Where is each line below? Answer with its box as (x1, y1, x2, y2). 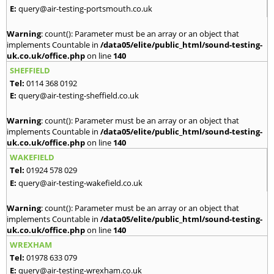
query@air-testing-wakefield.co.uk (18, 177, 143, 189)
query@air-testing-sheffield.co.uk (18, 90, 139, 102)
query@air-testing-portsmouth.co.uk (18, 3, 152, 15)
